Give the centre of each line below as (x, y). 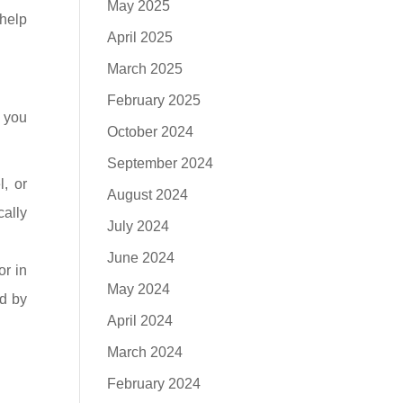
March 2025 (145, 69)
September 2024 (161, 163)
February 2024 (154, 384)
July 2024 (139, 226)
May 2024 (139, 289)
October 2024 (151, 132)
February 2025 (154, 100)
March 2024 (145, 352)
